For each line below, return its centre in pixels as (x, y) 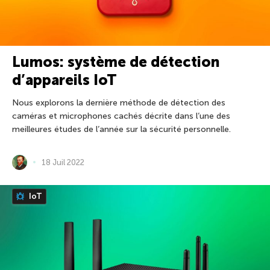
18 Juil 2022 (63, 162)
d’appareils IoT (64, 80)
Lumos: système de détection (116, 61)
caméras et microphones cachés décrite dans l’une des (121, 116)
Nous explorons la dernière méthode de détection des (119, 102)
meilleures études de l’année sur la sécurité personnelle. (121, 129)
